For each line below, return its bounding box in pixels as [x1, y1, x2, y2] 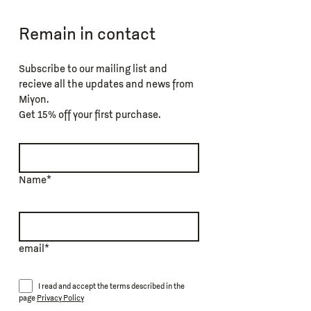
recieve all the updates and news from [18, 79, 194, 91]
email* [18, 244, 49, 255]
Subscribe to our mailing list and [18, 64, 167, 76]
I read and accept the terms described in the [37, 282, 185, 291]
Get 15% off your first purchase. [18, 110, 160, 121]
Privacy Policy [36, 294, 84, 303]
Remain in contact [18, 26, 155, 45]
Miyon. [18, 94, 49, 106]
